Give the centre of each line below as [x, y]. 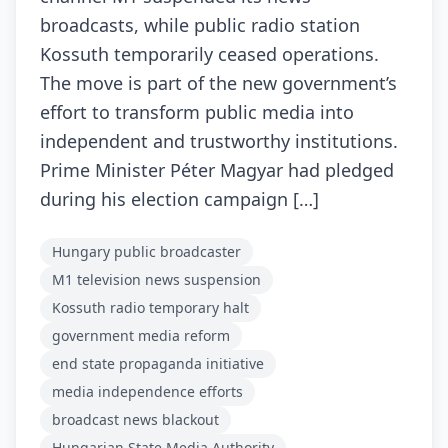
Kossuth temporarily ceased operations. [209, 54]
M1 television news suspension [156, 279]
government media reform [141, 335]
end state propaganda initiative [158, 363]
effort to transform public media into [197, 112]
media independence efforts [147, 391]
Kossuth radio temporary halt [150, 307]
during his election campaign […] [179, 199]
